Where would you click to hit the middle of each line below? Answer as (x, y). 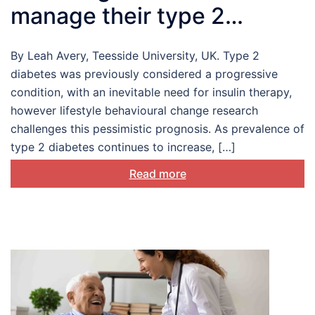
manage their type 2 (118, 16)
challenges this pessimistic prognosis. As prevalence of (157, 129)
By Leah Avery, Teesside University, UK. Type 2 (135, 56)
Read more (157, 174)
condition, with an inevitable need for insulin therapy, (151, 92)
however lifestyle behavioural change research (134, 111)
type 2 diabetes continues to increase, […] (123, 147)
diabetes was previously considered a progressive (144, 74)
